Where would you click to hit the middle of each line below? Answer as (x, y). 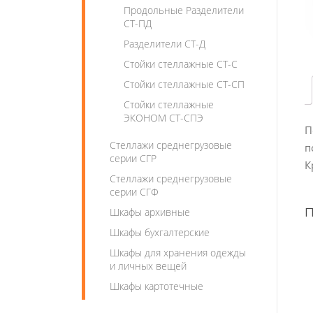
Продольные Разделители (184, 10)
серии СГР (133, 158)
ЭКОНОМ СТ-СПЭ (163, 118)
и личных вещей (148, 266)
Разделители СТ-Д (165, 44)
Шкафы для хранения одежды (178, 253)
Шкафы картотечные (156, 286)
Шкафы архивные (150, 212)
